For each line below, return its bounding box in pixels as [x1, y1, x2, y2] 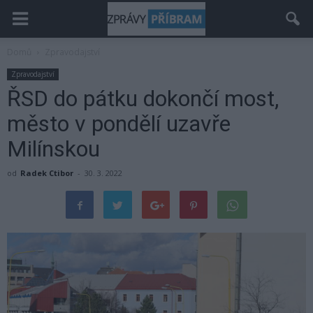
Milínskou [7, 136, 100, 162]
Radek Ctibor [20, 168, 73, 178]
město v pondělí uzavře [7, 110, 231, 137]
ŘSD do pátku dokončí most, [7, 85, 279, 112]
